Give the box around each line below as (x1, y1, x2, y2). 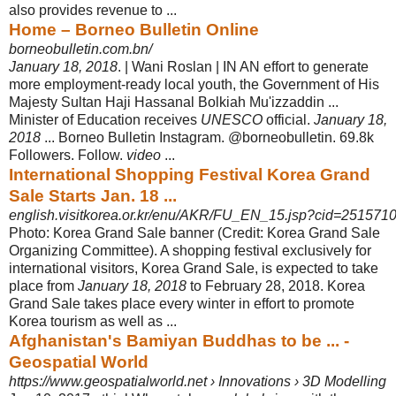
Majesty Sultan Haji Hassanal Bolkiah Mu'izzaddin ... (9, 94, 339, 110)
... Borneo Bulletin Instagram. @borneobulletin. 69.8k (41, 129, 374, 145)
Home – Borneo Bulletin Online (9, 19, 259, 39)
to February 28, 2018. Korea (187, 278, 365, 293)
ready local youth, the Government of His (126, 76, 379, 92)
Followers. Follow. (9, 147, 126, 163)
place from (9, 278, 78, 293)
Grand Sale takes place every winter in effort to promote (9, 295, 354, 311)
